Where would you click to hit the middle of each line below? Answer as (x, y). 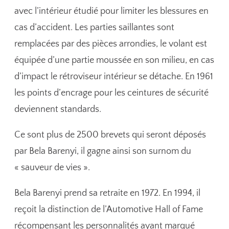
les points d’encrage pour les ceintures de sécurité (112, 93)
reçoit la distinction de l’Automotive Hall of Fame (109, 210)
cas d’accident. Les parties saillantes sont (95, 27)
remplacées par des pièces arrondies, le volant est (111, 44)
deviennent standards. (58, 109)
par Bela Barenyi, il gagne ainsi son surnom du (103, 151)
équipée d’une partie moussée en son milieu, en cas (114, 60)
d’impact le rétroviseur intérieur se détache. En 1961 (114, 76)
